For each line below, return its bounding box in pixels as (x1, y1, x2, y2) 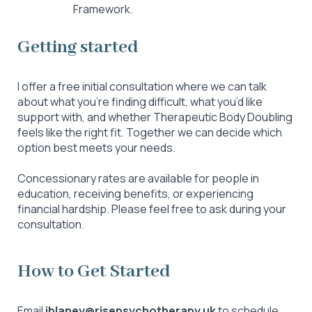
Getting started (17, 36, 139, 59)
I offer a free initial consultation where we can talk (17, 79, 267, 94)
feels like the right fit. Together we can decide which (17, 125, 282, 140)
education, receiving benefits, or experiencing (17, 186, 253, 201)
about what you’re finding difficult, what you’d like (17, 94, 263, 109)
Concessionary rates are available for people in (17, 171, 259, 186)
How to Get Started (17, 260, 175, 283)
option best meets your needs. (17, 140, 175, 155)
